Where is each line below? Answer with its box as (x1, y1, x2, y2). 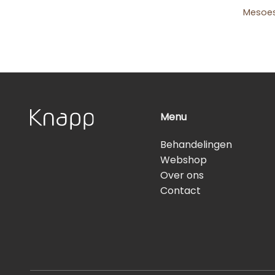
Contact (160, 184, 201, 198)
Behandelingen (160, 137, 233, 152)
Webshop (160, 153, 207, 168)
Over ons (160, 168, 204, 183)
